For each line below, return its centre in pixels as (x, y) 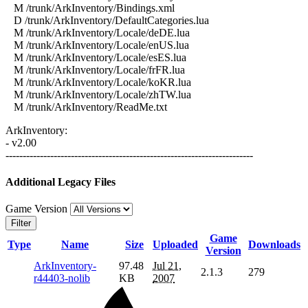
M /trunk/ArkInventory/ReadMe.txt (86, 107)
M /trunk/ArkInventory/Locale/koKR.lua (98, 82)
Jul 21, (167, 266)
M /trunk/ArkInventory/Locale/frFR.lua (95, 69)
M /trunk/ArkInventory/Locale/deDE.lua (98, 32)
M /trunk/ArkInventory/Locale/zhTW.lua (98, 94)
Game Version (38, 209)
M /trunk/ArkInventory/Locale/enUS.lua (97, 45)
